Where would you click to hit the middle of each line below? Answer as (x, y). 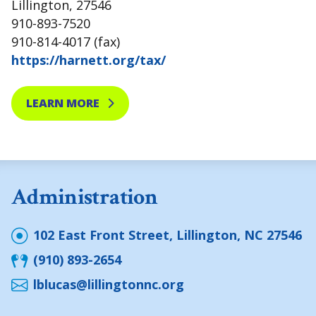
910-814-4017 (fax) (66, 42)
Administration (84, 197)
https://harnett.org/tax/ (89, 60)
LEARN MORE (66, 103)
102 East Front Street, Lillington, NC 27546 (168, 235)
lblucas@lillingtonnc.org (109, 285)
